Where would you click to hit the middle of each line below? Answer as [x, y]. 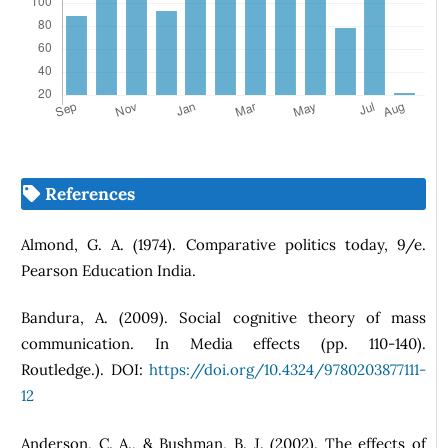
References [88, 194]
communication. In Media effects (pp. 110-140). [223, 344]
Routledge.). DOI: [85, 370]
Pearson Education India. [109, 270]
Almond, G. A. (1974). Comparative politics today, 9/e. [223, 244]
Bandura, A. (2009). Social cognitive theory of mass [223, 318]
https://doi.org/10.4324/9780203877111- [287, 370]
